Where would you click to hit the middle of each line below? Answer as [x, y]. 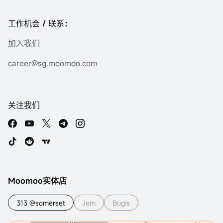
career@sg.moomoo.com [53, 63]
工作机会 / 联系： [40, 23]
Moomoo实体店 [37, 181]
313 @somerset [41, 203]
